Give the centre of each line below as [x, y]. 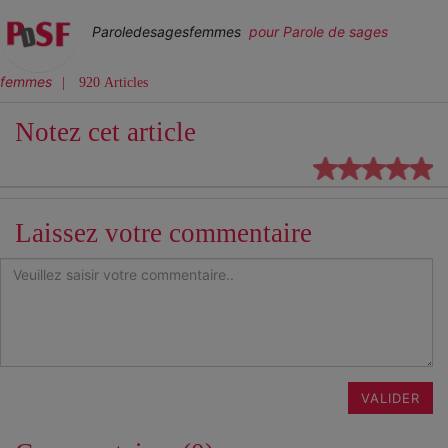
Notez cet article [105, 131]
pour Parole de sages [316, 31]
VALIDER [390, 397]
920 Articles [111, 82]
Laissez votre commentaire [163, 232]
